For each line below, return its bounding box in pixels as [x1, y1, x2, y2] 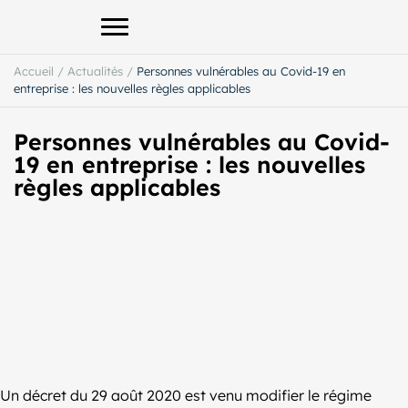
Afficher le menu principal [113, 27, 288, 46]
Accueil [14, 64, 54, 78]
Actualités [67, 64, 123, 78]
